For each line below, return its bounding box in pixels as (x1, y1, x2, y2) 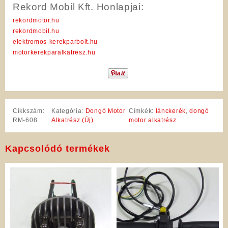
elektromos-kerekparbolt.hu (13, 38, 98, 45)
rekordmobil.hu (13, 27, 60, 35)
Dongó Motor (85, 107, 126, 115)
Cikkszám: (13, 107, 45, 115)
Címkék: (129, 107, 156, 115)
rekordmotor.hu (13, 16, 60, 24)
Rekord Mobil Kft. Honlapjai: (13, 1, 144, 12)
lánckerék (155, 107, 186, 115)
